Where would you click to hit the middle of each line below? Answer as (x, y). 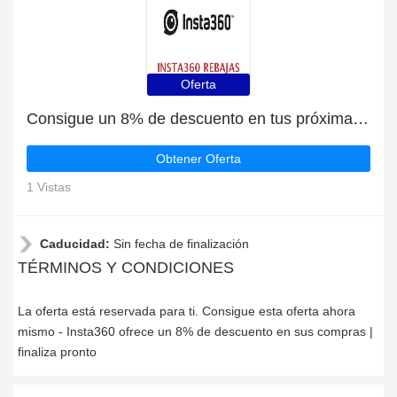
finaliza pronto (57, 352)
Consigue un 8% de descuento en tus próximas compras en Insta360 (361, 119)
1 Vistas (49, 187)
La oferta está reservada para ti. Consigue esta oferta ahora (187, 311)
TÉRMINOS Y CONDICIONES (126, 268)
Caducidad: (77, 244)
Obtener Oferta (198, 159)
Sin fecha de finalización (181, 244)
